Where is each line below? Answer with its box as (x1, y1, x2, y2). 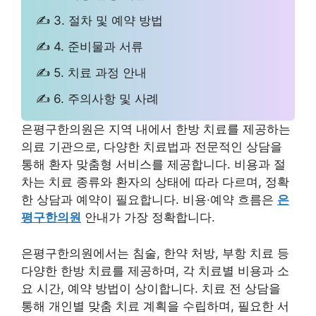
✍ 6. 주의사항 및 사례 (36, 91, 159, 106)
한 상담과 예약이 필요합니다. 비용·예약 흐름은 (21, 193, 277, 207)
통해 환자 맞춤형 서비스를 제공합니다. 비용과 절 (21, 157, 286, 172)
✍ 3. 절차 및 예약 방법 (36, 13, 164, 28)
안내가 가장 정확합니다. (81, 210, 215, 225)
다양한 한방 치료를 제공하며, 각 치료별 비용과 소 (21, 263, 289, 278)
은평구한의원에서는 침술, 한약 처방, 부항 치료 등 (21, 245, 289, 260)
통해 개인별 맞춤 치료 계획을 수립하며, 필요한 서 (21, 298, 289, 313)
